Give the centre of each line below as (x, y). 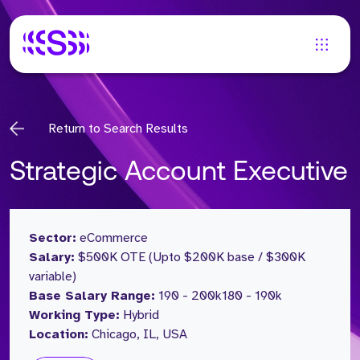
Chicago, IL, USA (139, 334)
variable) (53, 276)
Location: (59, 334)
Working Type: (74, 315)
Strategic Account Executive (179, 173)
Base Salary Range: (92, 296)
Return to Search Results (118, 129)
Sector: (53, 238)
